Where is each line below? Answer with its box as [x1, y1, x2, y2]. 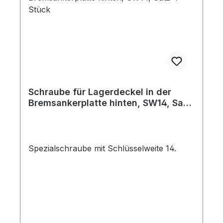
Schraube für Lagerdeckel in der [28, 87, 171, 97]
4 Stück [28, 109, 62, 119]
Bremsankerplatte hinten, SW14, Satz [28, 98, 192, 108]
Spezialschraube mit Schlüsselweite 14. [28, 143, 176, 153]
